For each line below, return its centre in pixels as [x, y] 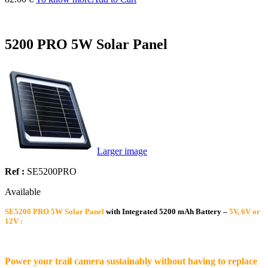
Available [23, 192]
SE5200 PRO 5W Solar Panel [54, 212]
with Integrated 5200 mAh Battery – [167, 212]
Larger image [122, 151]
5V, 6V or [245, 212]
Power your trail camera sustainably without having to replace [131, 261]
